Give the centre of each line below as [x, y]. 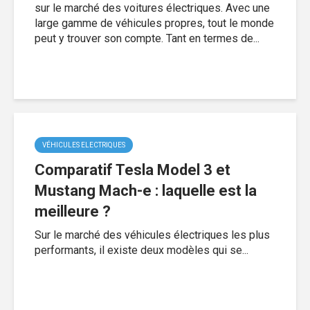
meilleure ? [73, 211]
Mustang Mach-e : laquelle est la [146, 190]
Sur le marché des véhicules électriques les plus [152, 235]
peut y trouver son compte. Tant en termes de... [147, 38]
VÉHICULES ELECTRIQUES [84, 145]
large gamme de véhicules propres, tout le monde [154, 23]
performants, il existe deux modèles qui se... [142, 250]
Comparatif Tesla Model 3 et [133, 170]
